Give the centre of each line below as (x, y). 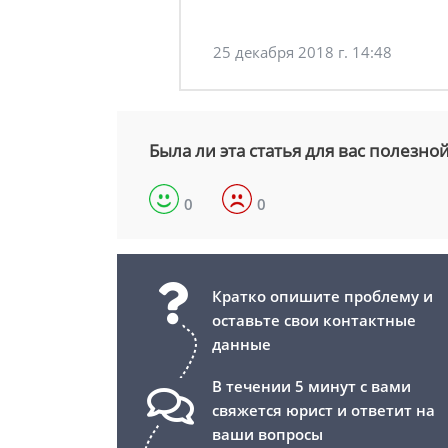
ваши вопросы (267, 434)
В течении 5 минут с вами (311, 386)
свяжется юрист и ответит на (323, 410)
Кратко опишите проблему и (322, 296)
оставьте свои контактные (314, 320)
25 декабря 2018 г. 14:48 (302, 52)
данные (241, 344)
